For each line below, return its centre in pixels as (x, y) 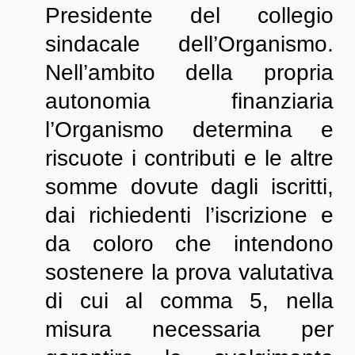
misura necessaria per (189, 329)
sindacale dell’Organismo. (189, 44)
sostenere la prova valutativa (189, 272)
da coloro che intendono (189, 244)
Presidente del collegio (189, 15)
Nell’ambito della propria (189, 73)
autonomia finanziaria (189, 101)
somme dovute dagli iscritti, (189, 187)
